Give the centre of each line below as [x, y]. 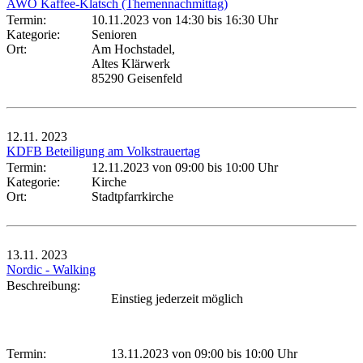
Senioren [114, 34]
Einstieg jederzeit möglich [177, 298]
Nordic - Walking [51, 269]
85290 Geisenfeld [137, 78]
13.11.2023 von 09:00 [167, 353]
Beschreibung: [47, 285]
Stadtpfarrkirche [132, 196]
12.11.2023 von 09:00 [148, 167]
